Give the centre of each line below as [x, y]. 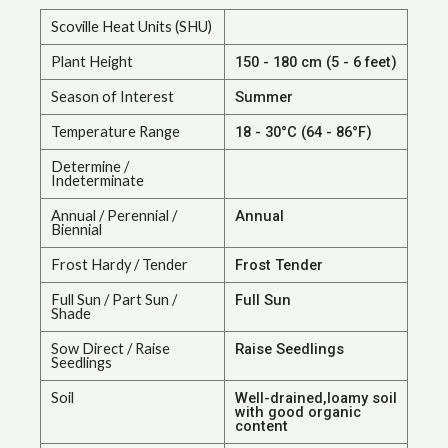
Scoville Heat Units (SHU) [131, 27]
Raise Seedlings [289, 349]
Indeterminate [97, 181]
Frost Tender [279, 265]
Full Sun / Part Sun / [114, 300]
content [261, 426]
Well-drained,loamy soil [316, 398]
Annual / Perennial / [114, 216]
